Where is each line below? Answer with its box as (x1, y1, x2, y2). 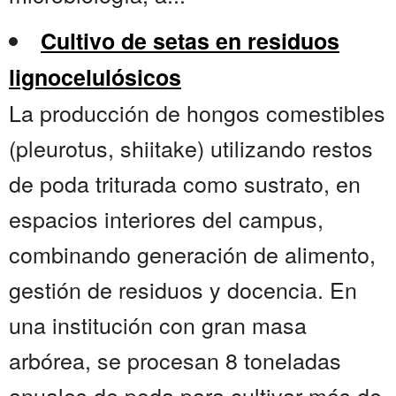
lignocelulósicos (9, 61, 181, 94)
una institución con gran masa (9, 308, 307, 341)
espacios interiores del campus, (9, 202, 324, 235)
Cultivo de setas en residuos (41, 25, 339, 57)
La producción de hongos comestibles (9, 96, 385, 129)
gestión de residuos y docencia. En (9, 273, 357, 306)
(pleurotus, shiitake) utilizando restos (9, 132, 373, 164)
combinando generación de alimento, (9, 238, 376, 270)
